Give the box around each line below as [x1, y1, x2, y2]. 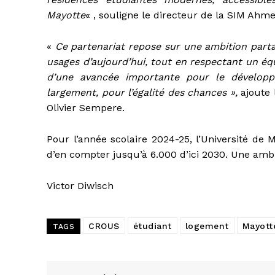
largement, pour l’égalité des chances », [47, 87, 241, 99]
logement [185, 221, 229, 231]
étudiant [133, 221, 172, 231]
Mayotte [47, 9, 85, 21]
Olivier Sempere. [47, 102, 125, 114]
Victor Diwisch [47, 180, 114, 192]
